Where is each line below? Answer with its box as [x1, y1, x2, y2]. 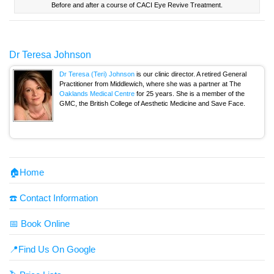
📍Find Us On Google [9, 244, 95, 255]
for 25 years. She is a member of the [135, 89, 245, 97]
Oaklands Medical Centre [59, 89, 135, 97]
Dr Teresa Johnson [9, 49, 91, 60]
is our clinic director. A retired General [135, 70, 246, 78]
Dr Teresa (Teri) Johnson [59, 70, 135, 78]
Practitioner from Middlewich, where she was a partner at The [59, 80, 241, 87]
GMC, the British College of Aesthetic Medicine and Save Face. [59, 99, 245, 107]
